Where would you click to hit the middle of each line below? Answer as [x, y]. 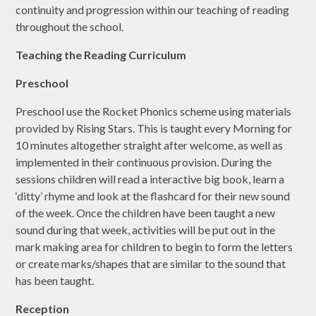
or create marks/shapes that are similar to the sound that [151, 264]
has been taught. [56, 281]
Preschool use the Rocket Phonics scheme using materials [154, 111]
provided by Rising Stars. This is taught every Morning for [154, 128]
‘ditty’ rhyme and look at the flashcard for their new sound [153, 196]
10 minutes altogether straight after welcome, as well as [150, 145]
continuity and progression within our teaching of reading [153, 10]
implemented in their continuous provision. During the [144, 162]
